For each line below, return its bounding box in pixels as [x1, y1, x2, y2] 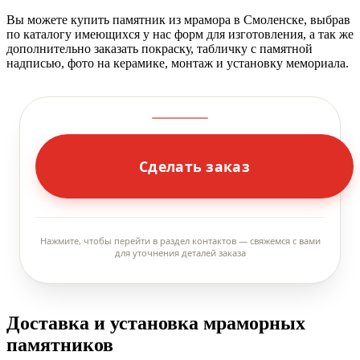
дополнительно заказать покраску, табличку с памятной [6, 41, 313, 55]
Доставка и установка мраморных [6, 313, 305, 334]
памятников [6, 334, 113, 356]
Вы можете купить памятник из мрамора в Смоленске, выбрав [6, 12, 350, 27]
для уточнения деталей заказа [114, 246, 246, 259]
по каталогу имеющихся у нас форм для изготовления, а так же [6, 27, 354, 41]
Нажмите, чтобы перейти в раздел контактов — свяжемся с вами [39, 234, 321, 247]
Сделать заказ [139, 156, 250, 176]
